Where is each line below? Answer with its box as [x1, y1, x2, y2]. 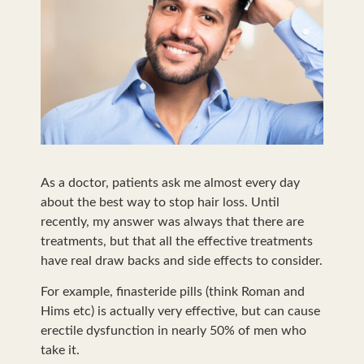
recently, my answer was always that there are [41, 214, 304, 228]
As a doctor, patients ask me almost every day [41, 175, 300, 189]
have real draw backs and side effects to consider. [41, 253, 323, 267]
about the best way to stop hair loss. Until [41, 195, 279, 209]
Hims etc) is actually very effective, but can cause [41, 305, 320, 318]
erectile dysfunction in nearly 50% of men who [41, 324, 306, 338]
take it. [41, 344, 80, 357]
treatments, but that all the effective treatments [41, 234, 313, 248]
